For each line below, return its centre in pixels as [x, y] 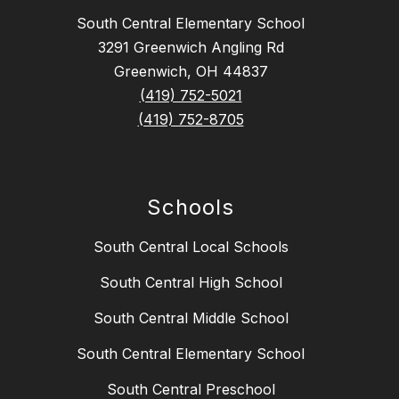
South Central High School [191, 283]
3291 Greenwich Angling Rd [191, 48]
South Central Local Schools [191, 247]
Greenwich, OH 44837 [191, 72]
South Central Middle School [191, 318]
